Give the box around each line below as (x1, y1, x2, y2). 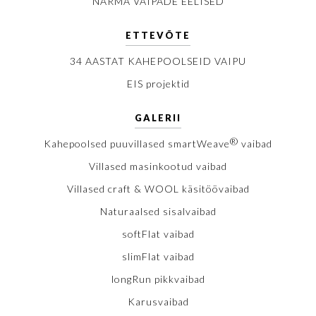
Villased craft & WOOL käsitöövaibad (66, 183, 250, 195)
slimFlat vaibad (121, 250, 195, 263)
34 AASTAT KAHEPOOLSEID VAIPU (70, 55, 246, 68)
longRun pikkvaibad (111, 273, 205, 286)
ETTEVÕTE (126, 30, 190, 42)
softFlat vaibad (121, 228, 195, 241)
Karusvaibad (127, 296, 189, 308)
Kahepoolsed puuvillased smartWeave (44, 138, 230, 150)
